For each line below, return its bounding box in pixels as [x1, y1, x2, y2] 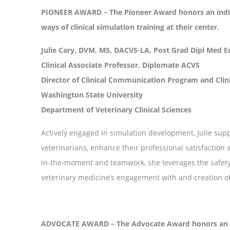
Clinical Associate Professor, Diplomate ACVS [41, 60, 200, 70]
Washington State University [41, 89, 143, 100]
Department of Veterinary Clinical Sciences [41, 104, 191, 114]
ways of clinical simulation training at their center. [41, 22, 219, 32]
